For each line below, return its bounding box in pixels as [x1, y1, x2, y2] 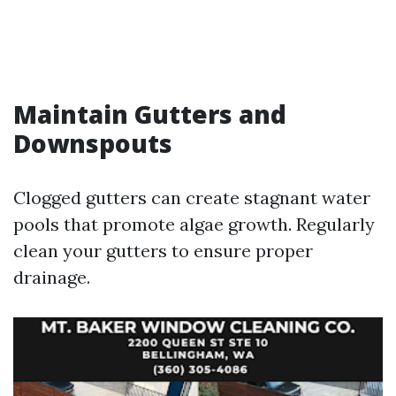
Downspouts [13, 126, 172, 160]
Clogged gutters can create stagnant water [13, 187, 370, 209]
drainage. [13, 266, 90, 288]
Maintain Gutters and [13, 97, 286, 131]
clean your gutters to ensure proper [13, 240, 313, 262]
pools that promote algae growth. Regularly [13, 213, 375, 235]
